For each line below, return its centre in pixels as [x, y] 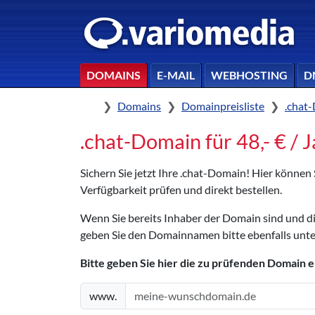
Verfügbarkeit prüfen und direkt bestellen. [181, 189]
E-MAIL [176, 75]
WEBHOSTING [249, 75]
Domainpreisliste [223, 106]
